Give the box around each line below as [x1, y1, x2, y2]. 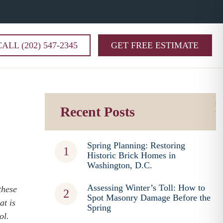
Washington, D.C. [87, 160, 153, 170]
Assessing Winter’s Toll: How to [87, 183, 206, 193]
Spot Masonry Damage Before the [87, 193, 211, 203]
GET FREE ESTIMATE [111, 40, 199, 50]
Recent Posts [60, 104, 135, 119]
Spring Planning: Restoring [87, 140, 186, 150]
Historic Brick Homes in [87, 150, 176, 160]
